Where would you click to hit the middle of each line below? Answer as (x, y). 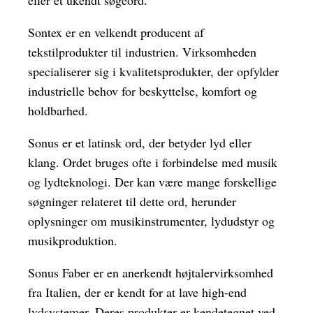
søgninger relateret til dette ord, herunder (132, 202)
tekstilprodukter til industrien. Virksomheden (142, 52)
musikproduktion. (73, 241)
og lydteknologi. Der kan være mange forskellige (152, 182)
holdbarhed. (58, 111)
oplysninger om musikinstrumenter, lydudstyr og (151, 221)
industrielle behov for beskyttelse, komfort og (143, 91)
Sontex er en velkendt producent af (116, 32)
